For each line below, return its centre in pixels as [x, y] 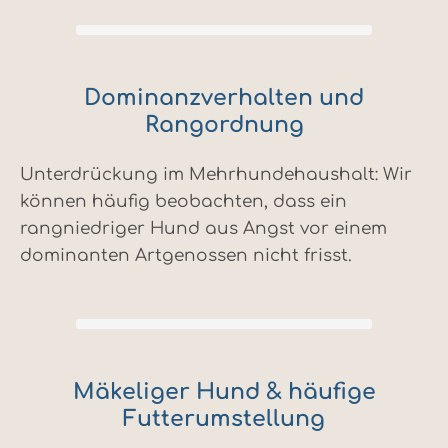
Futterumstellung [224, 419]
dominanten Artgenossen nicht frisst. [186, 256]
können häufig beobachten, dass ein [183, 202]
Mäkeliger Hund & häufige [224, 392]
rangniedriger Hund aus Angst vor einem [203, 229]
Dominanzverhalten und [224, 98]
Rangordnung [224, 125]
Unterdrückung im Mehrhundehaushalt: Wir [216, 175]
